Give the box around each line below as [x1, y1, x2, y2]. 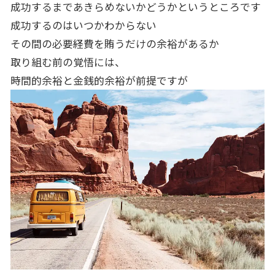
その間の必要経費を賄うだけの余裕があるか [10, 36, 219, 51]
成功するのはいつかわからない [10, 17, 157, 33]
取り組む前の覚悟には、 [10, 54, 125, 69]
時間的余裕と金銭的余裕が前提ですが [10, 72, 188, 88]
